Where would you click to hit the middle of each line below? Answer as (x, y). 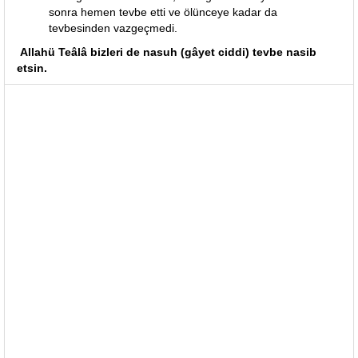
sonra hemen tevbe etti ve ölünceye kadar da (163, 12)
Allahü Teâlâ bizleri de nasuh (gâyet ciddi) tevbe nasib (167, 52)
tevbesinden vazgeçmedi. (113, 28)
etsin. (32, 68)
